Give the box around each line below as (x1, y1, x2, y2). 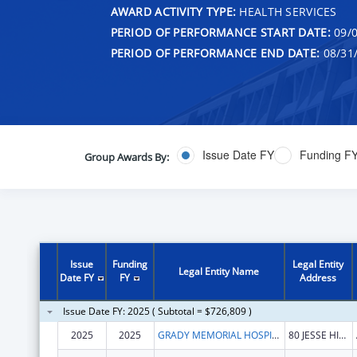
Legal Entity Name (178, 264, 260, 278)
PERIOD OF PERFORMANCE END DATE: (110, 45, 320, 61)
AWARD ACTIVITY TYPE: (110, 3, 237, 19)
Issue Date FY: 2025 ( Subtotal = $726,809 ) (62, 304, 252, 318)
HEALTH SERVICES (236, 3, 337, 19)
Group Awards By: (84, 149, 169, 164)
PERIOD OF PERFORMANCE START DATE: (110, 24, 331, 40)
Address (300, 270, 337, 284)
